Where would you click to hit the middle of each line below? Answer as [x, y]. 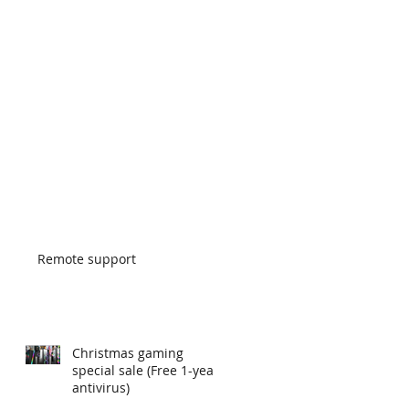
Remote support [87, 258]
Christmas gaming [128, 352]
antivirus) [101, 387]
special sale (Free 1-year [146, 370]
